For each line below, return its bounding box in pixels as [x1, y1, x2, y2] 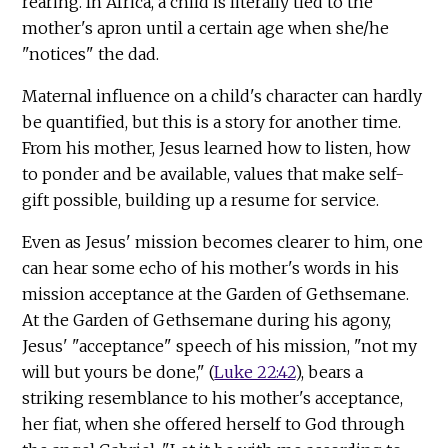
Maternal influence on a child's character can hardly [22, 85, 423, 106]
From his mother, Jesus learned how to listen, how [22, 137, 411, 158]
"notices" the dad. [22, 43, 160, 64]
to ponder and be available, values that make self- [22, 163, 405, 184]
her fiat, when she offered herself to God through [22, 413, 406, 434]
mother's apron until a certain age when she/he [22, 17, 390, 38]
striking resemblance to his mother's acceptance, [22, 387, 404, 408]
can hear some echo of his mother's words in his [22, 257, 400, 278]
